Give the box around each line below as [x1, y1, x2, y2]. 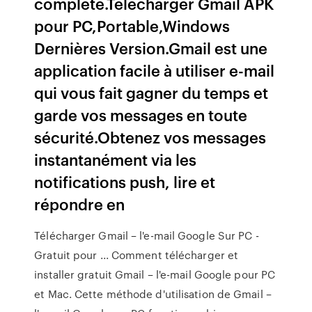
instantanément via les [34, 148, 197, 170]
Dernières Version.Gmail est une [34, 37, 268, 58]
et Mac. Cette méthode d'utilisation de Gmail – [34, 286, 272, 302]
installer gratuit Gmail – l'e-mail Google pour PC [34, 267, 276, 282]
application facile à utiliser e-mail [34, 59, 275, 81]
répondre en [34, 193, 125, 214]
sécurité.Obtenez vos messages [34, 126, 267, 148]
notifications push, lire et [34, 171, 216, 192]
